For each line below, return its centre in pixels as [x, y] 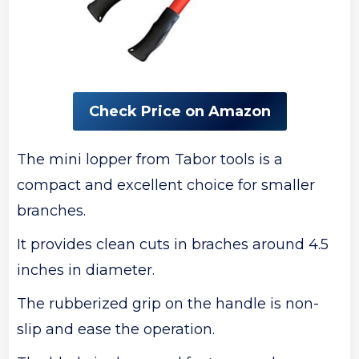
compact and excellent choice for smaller [166, 186]
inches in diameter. [86, 270]
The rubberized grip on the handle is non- [168, 304]
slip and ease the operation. [116, 330]
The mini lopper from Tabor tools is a [150, 160]
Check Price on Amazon [179, 112]
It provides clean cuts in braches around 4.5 [173, 245]
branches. [52, 211]
